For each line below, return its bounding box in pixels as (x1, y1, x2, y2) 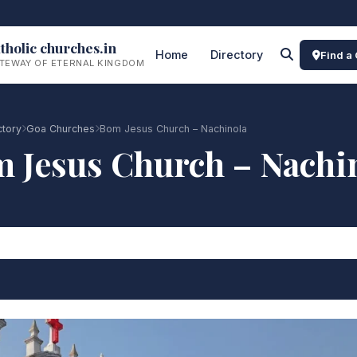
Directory (210, 48, 264, 61)
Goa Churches (26, 123, 95, 135)
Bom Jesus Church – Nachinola (100, 123, 247, 135)
